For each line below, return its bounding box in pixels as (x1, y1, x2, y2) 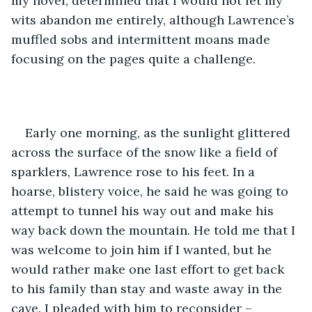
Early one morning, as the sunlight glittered (25, 124, 294, 141)
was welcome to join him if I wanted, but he (11, 241, 275, 258)
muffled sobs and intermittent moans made (11, 31, 274, 47)
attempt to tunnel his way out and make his (11, 202, 277, 219)
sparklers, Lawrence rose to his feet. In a (11, 163, 258, 180)
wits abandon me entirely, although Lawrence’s (11, 11, 298, 28)
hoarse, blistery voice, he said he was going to (11, 182, 292, 199)
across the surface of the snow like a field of (11, 143, 281, 160)
